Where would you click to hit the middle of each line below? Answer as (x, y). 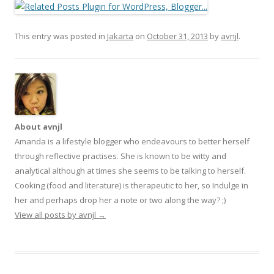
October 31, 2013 (177, 36)
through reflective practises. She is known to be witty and (120, 156)
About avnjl (39, 126)
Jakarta (120, 36)
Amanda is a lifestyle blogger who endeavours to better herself (132, 141)
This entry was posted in (61, 36)
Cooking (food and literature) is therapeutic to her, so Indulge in (131, 185)
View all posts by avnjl (56, 214)
